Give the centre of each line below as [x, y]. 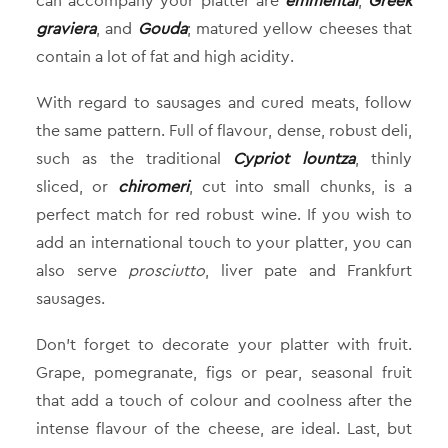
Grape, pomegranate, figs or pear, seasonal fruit [224, 372]
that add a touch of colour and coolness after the [224, 400]
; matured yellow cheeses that [299, 28]
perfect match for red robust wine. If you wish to [224, 214]
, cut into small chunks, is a [300, 186]
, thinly [383, 158]
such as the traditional [135, 158]
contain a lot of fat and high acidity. [165, 56]
